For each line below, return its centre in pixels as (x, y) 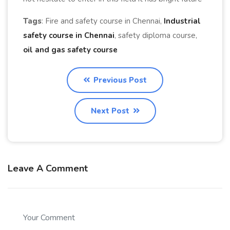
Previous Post (119, 80)
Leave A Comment (48, 168)
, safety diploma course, (156, 35)
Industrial (182, 21)
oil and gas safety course (70, 50)
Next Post (111, 111)
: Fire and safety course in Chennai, (103, 21)
